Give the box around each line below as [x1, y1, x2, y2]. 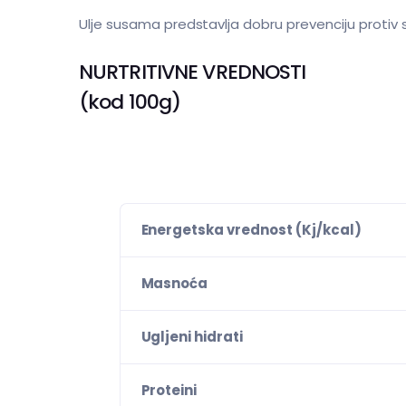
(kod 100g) [79, 87, 181, 116]
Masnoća [140, 273, 208, 293]
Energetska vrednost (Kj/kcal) [140, 219, 362, 239]
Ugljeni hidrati [140, 326, 244, 346]
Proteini [140, 380, 198, 400]
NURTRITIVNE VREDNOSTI [79, 57, 306, 86]
